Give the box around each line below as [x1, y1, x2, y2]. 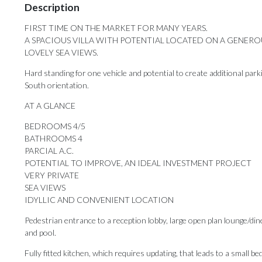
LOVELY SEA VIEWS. [25, 47, 98, 58]
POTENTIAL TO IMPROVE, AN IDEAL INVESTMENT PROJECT [25, 158, 251, 168]
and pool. [25, 227, 56, 238]
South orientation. [25, 80, 89, 91]
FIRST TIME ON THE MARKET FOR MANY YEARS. [25, 23, 208, 33]
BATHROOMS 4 [25, 133, 82, 144]
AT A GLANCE [25, 101, 75, 111]
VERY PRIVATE [25, 170, 79, 181]
